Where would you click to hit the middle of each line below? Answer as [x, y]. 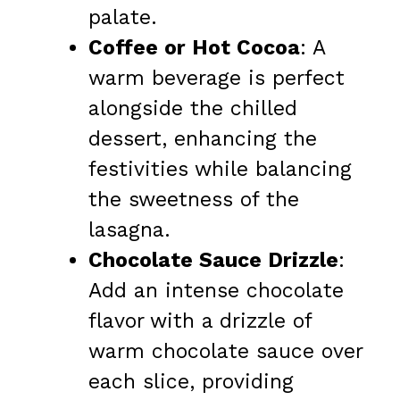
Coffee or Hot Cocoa [194, 48]
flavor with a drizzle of [200, 321]
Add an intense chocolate [216, 291]
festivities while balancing [220, 170]
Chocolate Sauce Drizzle [213, 261]
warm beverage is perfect [217, 79]
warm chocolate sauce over [225, 352]
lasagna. [129, 230]
